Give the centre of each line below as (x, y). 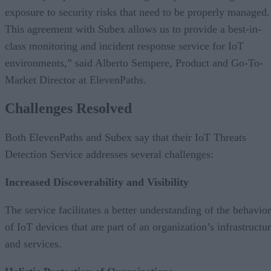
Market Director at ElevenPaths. (76, 80)
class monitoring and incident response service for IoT (124, 46)
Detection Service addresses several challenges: (109, 155)
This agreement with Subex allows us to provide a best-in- (133, 29)
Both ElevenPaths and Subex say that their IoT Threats (126, 138)
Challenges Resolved (68, 109)
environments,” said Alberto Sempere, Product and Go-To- (134, 63)
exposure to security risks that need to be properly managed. (137, 12)
